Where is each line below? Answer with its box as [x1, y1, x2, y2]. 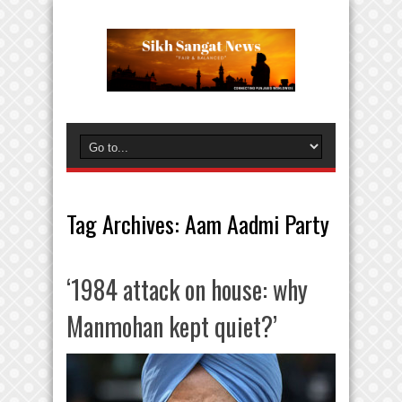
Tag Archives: [66, 206, 185, 241]
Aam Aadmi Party [185, 206, 329, 241]
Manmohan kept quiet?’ [66, 308, 277, 345]
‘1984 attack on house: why [66, 271, 308, 308]
